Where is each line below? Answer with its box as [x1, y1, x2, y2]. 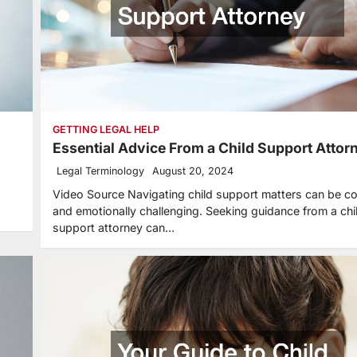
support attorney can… [53, 221, 175, 235]
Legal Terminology [57, 165, 144, 178]
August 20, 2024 [152, 165, 233, 178]
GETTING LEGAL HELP [53, 124, 159, 136]
